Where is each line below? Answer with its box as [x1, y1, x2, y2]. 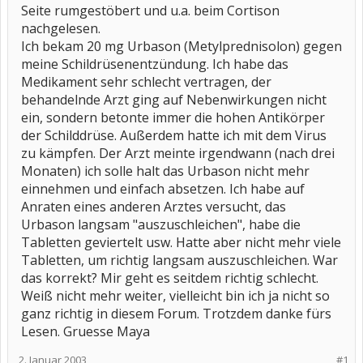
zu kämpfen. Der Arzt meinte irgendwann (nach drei [21, 144, 335, 162]
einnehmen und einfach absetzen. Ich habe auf [21, 180, 305, 198]
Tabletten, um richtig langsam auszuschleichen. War [21, 251, 338, 269]
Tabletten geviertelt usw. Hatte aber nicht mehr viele [21, 233, 341, 251]
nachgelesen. [21, 19, 100, 37]
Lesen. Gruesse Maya [21, 322, 150, 340]
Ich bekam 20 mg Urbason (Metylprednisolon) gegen [21, 37, 342, 55]
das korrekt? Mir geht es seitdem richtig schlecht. [21, 269, 318, 287]
